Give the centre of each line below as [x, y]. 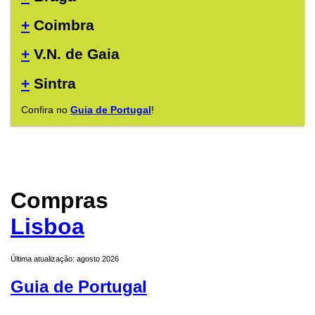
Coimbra [62, 25]
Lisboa [47, 226]
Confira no [46, 110]
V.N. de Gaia [75, 54]
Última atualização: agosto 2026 [65, 259]
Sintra [53, 83]
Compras [59, 200]
